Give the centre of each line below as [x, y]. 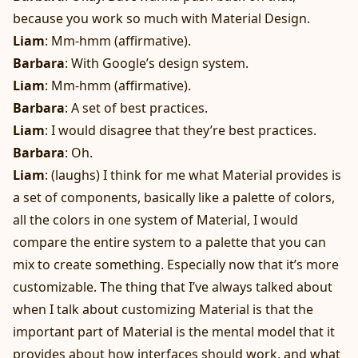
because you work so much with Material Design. [161, 19]
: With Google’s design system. [157, 64]
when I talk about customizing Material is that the [163, 310]
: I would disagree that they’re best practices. [181, 131]
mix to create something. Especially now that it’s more [176, 265]
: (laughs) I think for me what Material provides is [193, 175]
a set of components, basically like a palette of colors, [174, 198]
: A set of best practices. [136, 108]
